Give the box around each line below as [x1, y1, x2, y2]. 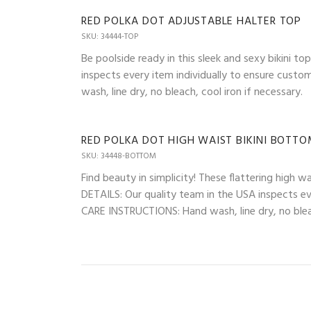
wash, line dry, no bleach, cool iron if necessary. [81, 83, 303, 102]
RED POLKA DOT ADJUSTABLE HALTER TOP [81, 12, 301, 31]
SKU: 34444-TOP [81, 30, 138, 44]
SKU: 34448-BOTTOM [81, 149, 156, 164]
